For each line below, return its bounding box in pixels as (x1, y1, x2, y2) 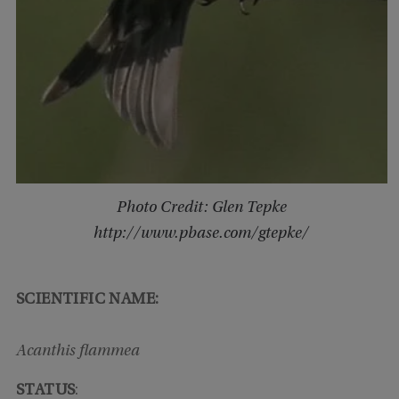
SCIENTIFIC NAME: (15, 292, 159, 309)
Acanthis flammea (15, 344, 140, 361)
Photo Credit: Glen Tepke (116, 200, 287, 217)
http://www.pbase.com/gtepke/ (94, 226, 310, 243)
